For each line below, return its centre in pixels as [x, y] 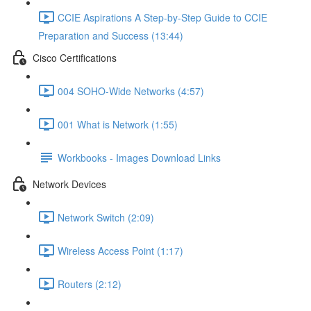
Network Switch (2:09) [106, 217]
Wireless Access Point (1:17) [120, 250]
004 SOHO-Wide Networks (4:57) [131, 91]
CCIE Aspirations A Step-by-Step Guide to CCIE [162, 17]
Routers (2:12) [90, 284]
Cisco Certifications [75, 57]
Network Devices [69, 184]
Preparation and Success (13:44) [111, 35]
